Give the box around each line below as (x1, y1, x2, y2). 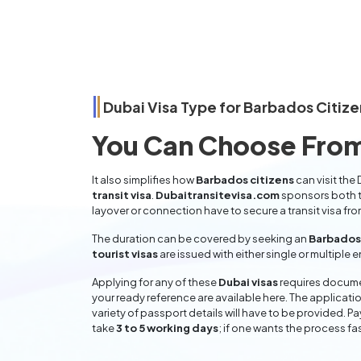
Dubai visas (218, 276, 278, 288)
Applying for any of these (92, 276, 218, 288)
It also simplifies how (92, 173, 196, 186)
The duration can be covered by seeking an (92, 232, 309, 245)
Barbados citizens (196, 173, 294, 186)
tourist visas (92, 247, 158, 260)
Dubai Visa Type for (103, 98, 243, 116)
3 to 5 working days (116, 322, 218, 334)
